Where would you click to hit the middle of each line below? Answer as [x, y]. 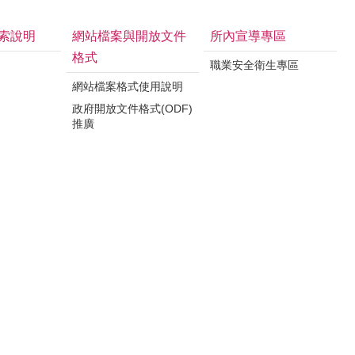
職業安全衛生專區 [254, 65]
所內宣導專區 [248, 36]
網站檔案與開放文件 [129, 36]
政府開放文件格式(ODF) [132, 108]
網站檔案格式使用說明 [128, 86]
